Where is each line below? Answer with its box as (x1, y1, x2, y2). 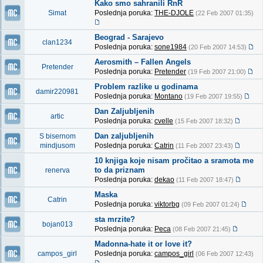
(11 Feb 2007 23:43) (176, 142, 233, 149)
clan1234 (42, 38, 72, 46)
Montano (154, 92, 183, 100)
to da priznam (95, 166, 145, 174)
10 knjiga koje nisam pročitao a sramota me (95, 156, 254, 165)
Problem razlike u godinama (95, 82, 198, 91)
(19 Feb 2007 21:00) (188, 68, 246, 75)
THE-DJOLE (154, 9, 194, 17)
